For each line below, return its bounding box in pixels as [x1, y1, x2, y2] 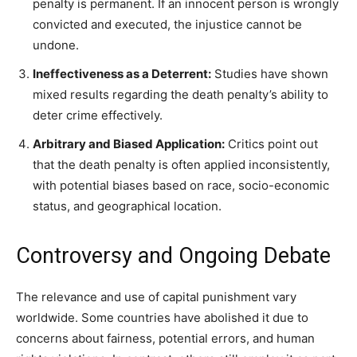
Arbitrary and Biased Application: [33, 136, 225, 152]
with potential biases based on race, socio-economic [33, 178, 329, 194]
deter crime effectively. [33, 108, 163, 124]
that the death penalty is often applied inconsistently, [33, 157, 330, 173]
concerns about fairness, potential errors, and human [16, 331, 315, 347]
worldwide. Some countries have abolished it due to [16, 310, 308, 326]
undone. [33, 37, 79, 53]
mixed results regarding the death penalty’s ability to [33, 87, 328, 103]
